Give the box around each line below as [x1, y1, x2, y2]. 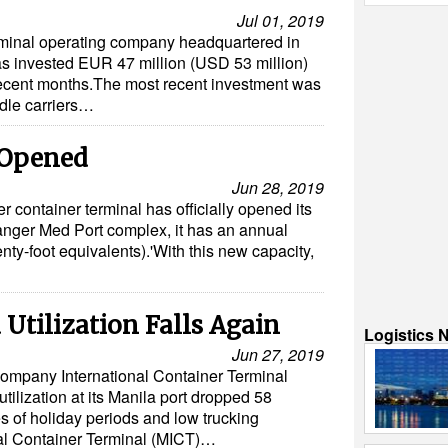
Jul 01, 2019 [237, 9, 324, 32]
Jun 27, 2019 [232, 343, 324, 366]
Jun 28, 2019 [232, 176, 324, 199]
